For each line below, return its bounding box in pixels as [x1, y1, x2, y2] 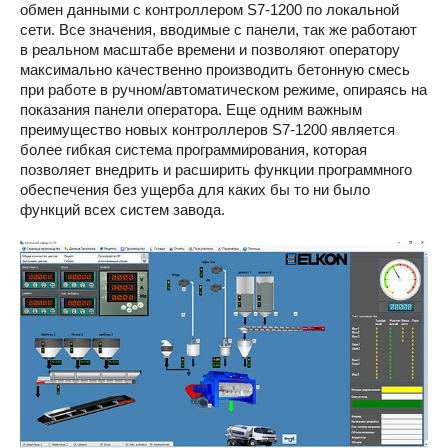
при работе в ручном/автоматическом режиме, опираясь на [20, 80, 427, 98]
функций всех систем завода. [20, 200, 225, 218]
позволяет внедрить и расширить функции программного [20, 160, 412, 178]
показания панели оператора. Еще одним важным [20, 100, 362, 118]
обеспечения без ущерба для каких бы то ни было [20, 180, 370, 198]
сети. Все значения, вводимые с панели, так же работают [20, 20, 417, 38]
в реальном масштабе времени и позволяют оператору [20, 40, 400, 58]
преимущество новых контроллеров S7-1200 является [20, 120, 395, 138]
